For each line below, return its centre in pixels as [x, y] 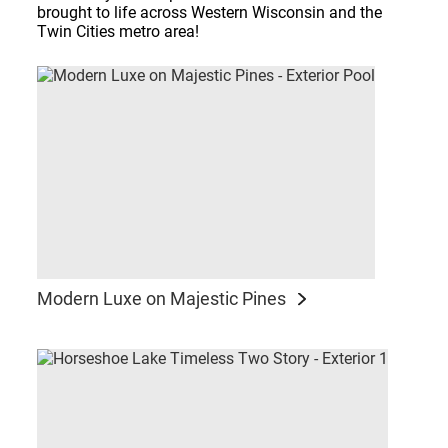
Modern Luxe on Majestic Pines [162, 299]
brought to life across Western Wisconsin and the [210, 13]
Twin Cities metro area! [118, 32]
